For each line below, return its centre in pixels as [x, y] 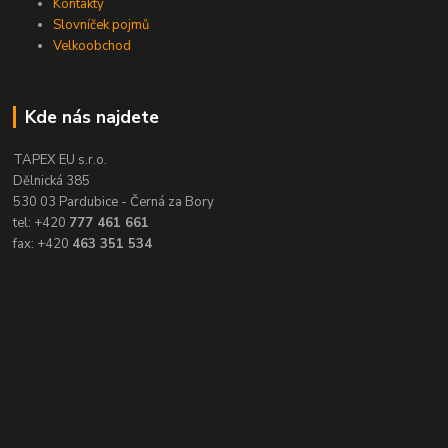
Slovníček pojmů [101, 25]
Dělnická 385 [52, 181]
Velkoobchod [92, 46]
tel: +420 [41, 223]
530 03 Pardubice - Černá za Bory [114, 202]
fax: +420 [43, 244]
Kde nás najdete [91, 117]
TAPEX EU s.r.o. [60, 160]
